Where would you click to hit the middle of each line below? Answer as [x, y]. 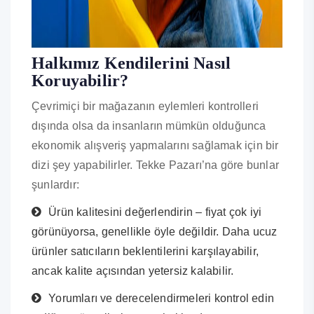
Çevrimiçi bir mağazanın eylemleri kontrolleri [145, 107]
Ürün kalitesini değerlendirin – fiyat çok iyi [155, 212]
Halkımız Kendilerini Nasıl [131, 63]
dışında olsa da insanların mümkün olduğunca [149, 126]
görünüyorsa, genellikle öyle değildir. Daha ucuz [155, 232]
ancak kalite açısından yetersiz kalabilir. [133, 271]
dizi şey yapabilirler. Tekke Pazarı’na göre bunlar [156, 165]
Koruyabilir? [80, 81]
